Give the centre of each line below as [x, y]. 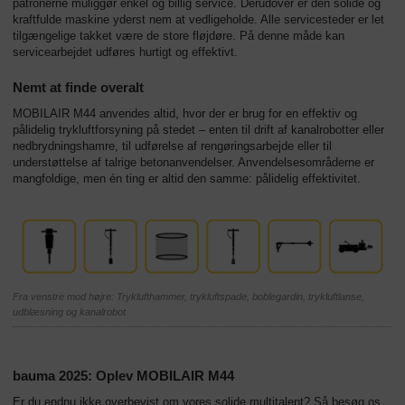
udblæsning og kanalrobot [69, 311]
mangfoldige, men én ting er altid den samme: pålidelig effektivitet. [187, 179]
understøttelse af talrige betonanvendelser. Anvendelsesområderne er [193, 163]
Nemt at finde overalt [78, 88]
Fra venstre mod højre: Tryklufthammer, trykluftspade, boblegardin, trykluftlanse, [188, 296]
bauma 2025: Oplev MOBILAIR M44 [123, 375]
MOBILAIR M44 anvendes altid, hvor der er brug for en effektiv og [185, 114]
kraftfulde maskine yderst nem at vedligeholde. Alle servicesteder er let [198, 20]
